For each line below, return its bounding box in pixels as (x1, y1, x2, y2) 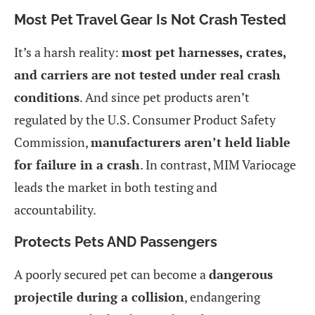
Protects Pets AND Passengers (14, 233, 217, 250)
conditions (14, 88, 79, 105)
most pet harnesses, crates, (122, 43, 286, 60)
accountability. (14, 200, 96, 218)
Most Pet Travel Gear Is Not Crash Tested (14, 11, 286, 28)
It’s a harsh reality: (14, 43, 122, 60)
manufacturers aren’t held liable (91, 133, 290, 150)
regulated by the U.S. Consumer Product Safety (14, 110, 276, 128)
